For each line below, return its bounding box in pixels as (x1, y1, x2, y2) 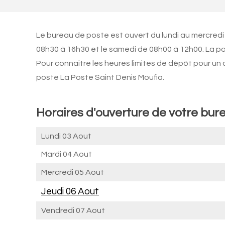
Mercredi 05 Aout (41, 168, 104, 176)
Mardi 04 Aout (41, 150, 92, 158)
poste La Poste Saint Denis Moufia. (36, 73, 164, 81)
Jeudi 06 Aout (41, 186, 99, 196)
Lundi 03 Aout (41, 132, 91, 140)
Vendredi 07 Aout (41, 206, 105, 214)
